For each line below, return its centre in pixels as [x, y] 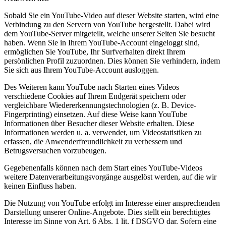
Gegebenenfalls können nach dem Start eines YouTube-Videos [103, 168]
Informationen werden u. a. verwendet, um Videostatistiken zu [103, 133]
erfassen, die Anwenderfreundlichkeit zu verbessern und [93, 142]
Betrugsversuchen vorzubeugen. [55, 151]
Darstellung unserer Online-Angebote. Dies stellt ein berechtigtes [107, 212]
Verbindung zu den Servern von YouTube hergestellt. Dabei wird [107, 25]
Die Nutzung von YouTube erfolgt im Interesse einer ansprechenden [112, 203]
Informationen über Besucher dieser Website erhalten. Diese [99, 124]
